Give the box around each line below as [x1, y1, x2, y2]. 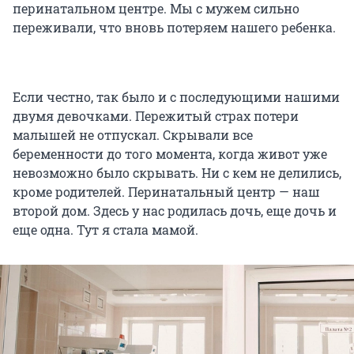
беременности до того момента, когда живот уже [13, 145, 327, 163]
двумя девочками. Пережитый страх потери [13, 107, 299, 125]
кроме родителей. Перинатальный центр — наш [13, 183, 320, 201]
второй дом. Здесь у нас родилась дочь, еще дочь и [13, 202, 337, 220]
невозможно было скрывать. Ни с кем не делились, [13, 164, 341, 182]
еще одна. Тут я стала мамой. [13, 221, 198, 239]
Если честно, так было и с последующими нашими [13, 88, 340, 106]
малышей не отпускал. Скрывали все [13, 126, 253, 144]
